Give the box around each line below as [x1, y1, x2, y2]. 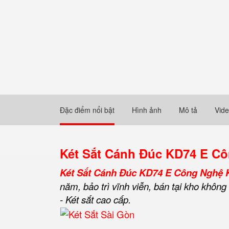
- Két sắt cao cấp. [60, 193, 131, 206]
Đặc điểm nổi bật [60, 105, 114, 115]
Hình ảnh [132, 105, 162, 115]
